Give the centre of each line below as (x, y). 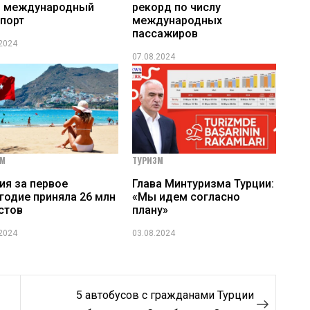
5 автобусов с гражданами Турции (165, 295)
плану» (150, 210)
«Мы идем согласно (186, 197)
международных (177, 21)
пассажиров (165, 34)
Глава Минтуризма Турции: (203, 183)
